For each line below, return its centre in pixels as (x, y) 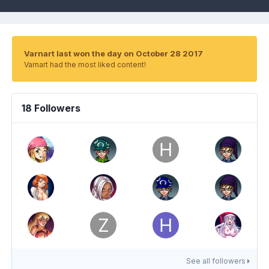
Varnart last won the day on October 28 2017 (113, 53)
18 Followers (51, 108)
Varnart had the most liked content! (85, 65)
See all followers (216, 261)
